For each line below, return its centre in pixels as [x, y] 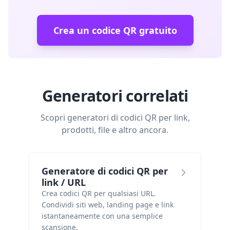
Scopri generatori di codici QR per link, [115, 118]
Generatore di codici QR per [105, 171]
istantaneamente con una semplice [102, 216]
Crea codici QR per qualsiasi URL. [99, 193]
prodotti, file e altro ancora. [115, 130]
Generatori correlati [115, 96]
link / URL [64, 182]
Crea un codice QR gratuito [115, 30]
